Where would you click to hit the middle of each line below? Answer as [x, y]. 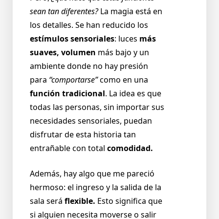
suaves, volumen [63, 53]
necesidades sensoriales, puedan [91, 121]
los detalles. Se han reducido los [89, 25]
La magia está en [131, 11]
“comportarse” [73, 80]
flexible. [80, 201]
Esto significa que [129, 201]
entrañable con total [68, 148]
